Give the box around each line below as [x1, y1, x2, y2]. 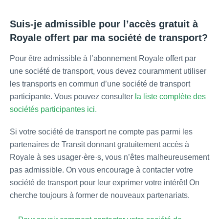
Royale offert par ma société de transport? [10, 32, 208, 44]
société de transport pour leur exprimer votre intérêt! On [10, 178, 199, 187]
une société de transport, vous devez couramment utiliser [10, 67, 206, 76]
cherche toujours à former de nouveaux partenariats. [10, 191, 190, 200]
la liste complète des [135, 92, 206, 101]
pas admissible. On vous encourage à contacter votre [10, 166, 193, 175]
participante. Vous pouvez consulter [10, 92, 135, 101]
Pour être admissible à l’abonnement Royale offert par [10, 54, 196, 63]
